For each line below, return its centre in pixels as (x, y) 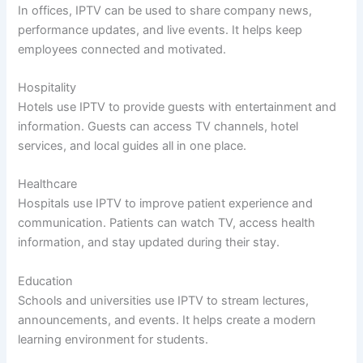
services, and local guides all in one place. (132, 145)
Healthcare (48, 184)
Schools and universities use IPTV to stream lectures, (164, 300)
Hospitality (47, 87)
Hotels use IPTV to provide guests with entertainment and (177, 107)
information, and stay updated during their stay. (149, 243)
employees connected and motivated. (122, 49)
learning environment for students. (113, 339)
